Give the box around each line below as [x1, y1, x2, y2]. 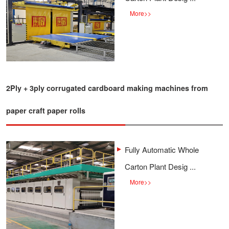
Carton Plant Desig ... [125, 161, 196, 172]
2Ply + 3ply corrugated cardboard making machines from [6, 83, 208, 93]
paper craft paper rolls [6, 105, 85, 116]
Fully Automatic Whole [125, 144, 199, 155]
